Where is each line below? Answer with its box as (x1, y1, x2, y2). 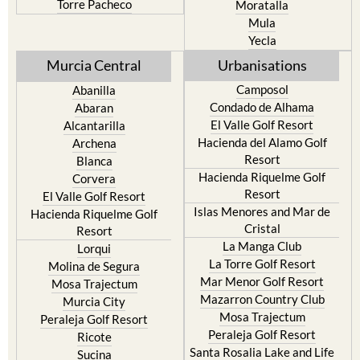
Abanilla (72, 112, 116, 127)
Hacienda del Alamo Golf (197, 164, 327, 179)
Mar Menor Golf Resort (200, 303, 324, 318)
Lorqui (77, 270, 111, 285)
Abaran (75, 129, 113, 145)
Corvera (72, 200, 116, 215)
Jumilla (243, 9, 281, 24)
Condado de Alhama (210, 129, 314, 144)
